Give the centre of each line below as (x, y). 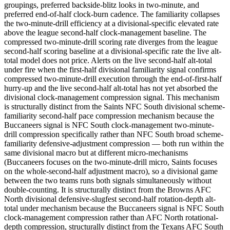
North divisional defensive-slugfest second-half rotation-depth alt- (110, 199)
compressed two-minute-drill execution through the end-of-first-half (113, 79)
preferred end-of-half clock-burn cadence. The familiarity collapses (112, 14)
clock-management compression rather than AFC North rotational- (111, 218)
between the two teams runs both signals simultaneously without (108, 181)
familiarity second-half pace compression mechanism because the (109, 116)
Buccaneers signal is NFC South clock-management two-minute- (109, 125)
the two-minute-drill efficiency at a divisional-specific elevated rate (111, 24)
